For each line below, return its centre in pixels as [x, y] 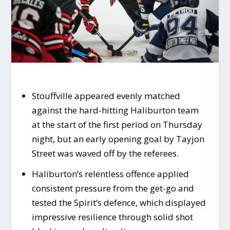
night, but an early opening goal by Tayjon [118, 139]
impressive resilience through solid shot [112, 217]
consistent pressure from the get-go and [113, 188]
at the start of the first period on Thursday [117, 125]
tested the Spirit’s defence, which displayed [119, 203]
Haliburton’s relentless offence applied [110, 174]
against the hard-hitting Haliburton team [115, 110]
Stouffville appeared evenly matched [106, 96]
